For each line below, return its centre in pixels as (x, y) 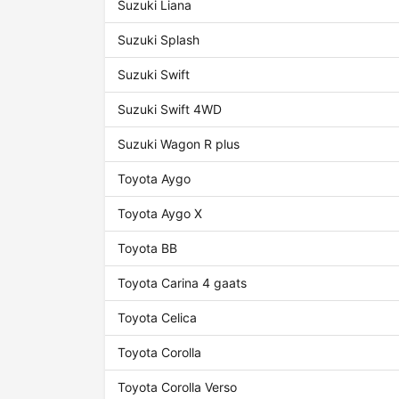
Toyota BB (148, 248)
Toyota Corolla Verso (178, 387)
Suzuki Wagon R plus (179, 144)
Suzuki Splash (159, 40)
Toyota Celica (158, 318)
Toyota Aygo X (160, 214)
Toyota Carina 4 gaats (183, 283)
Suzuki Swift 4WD (170, 110)
